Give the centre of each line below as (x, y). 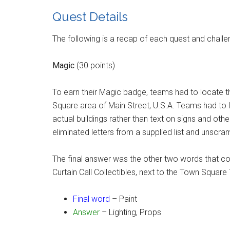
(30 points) (95, 65)
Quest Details (90, 17)
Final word (91, 199)
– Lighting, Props (130, 212)
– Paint (123, 199)
